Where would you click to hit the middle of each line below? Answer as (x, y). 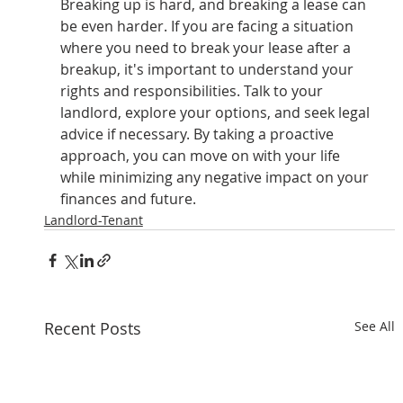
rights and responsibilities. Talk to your (193, 91)
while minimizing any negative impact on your (216, 178)
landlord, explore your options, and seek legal (216, 113)
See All (375, 327)
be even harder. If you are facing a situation (208, 27)
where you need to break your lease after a (207, 48)
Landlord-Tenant (93, 220)
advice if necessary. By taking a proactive (198, 134)
